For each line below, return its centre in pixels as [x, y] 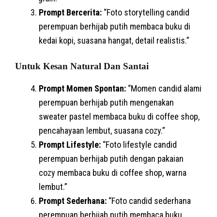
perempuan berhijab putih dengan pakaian [111, 158]
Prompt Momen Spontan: [83, 88]
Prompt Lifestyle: [70, 144]
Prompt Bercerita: [70, 12]
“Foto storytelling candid [146, 12]
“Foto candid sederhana [149, 201]
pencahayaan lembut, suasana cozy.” [102, 130]
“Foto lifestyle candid [139, 144]
